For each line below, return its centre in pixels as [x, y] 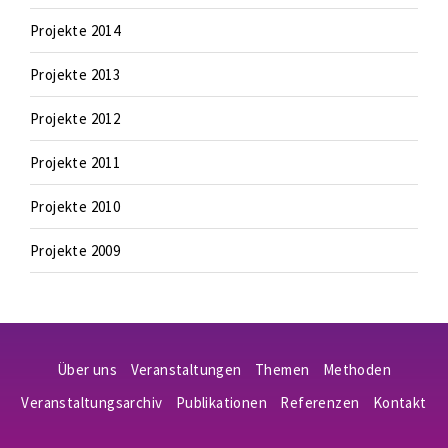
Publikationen [221, 402]
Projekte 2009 [75, 250]
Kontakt [399, 402]
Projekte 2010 [75, 206]
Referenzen [320, 402]
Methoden [357, 369]
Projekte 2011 [75, 162]
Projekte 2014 [75, 30]
